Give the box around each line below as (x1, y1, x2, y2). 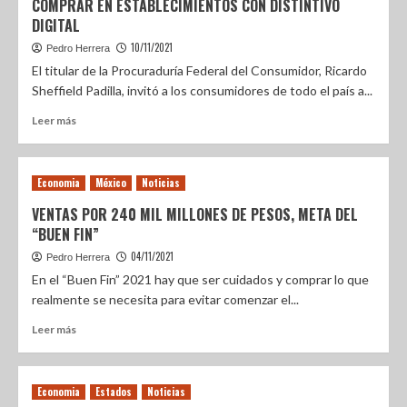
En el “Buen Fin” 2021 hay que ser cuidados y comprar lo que (32, 272, 369, 287)
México (95, 175, 126, 190)
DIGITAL (32, 15, 80, 36)
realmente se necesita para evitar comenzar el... (32, 292, 299, 307)
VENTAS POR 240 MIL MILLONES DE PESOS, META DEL (32, 203, 358, 225)
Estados (95, 384, 132, 399)
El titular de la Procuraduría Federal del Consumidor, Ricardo (32, 63, 367, 78)
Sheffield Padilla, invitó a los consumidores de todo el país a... (32, 83, 372, 98)
